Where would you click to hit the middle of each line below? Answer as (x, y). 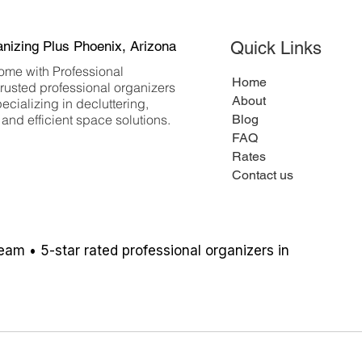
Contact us (263, 175)
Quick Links (276, 48)
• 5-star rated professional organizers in (159, 250)
